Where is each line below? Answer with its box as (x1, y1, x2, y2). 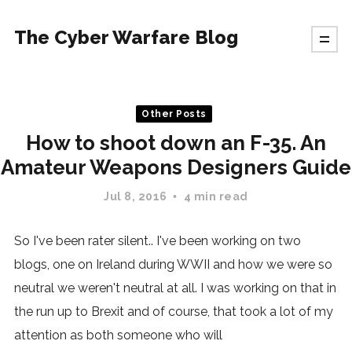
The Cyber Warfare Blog (13, 26, 238, 49)
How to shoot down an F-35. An (26, 131, 326, 155)
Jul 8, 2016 (104, 190, 170, 203)
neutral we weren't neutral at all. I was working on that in (13, 280, 336, 295)
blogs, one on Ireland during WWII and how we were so (13, 257, 332, 272)
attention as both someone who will (13, 328, 222, 343)
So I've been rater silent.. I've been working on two (13, 233, 301, 248)
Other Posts (141, 108, 207, 119)
